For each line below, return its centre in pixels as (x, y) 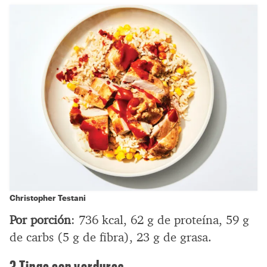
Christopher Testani (48, 197)
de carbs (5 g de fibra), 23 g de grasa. (111, 237)
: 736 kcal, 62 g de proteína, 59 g (160, 220)
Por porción (40, 220)
